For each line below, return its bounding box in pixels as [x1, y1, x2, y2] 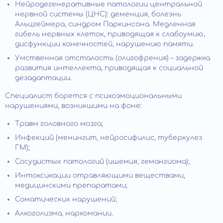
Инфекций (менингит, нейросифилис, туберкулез [15, 133, 202, 141]
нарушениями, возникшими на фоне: [5, 102, 142, 110]
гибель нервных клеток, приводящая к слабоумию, [15, 30, 205, 38]
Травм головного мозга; [15, 119, 103, 127]
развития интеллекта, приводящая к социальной [15, 64, 203, 72]
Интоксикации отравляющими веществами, [15, 171, 185, 179]
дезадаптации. [15, 74, 72, 82]
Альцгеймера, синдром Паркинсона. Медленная [15, 20, 196, 28]
